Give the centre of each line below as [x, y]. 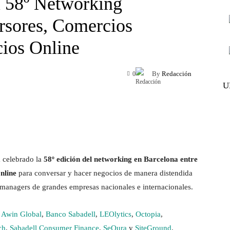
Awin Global [21, 214]
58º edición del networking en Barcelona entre [121, 159]
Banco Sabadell [71, 214]
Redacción [177, 74]
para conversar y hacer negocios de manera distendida [104, 173]
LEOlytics [116, 214]
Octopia [148, 214]
